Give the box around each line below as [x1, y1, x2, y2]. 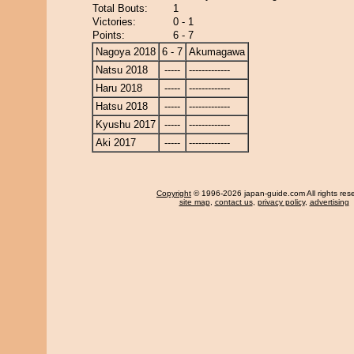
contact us [214, 198, 253, 206]
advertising [309, 198, 349, 206]
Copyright [156, 189, 191, 198]
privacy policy [257, 198, 305, 206]
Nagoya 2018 [96, 46, 156, 58]
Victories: [92, 16, 136, 28]
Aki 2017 [96, 137, 136, 149]
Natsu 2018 [96, 64, 148, 76]
